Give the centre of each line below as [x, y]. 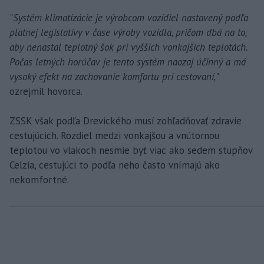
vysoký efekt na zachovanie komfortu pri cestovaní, [113, 77]
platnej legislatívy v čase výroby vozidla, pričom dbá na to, [128, 33]
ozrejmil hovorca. [46, 92]
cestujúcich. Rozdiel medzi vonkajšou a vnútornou [114, 136]
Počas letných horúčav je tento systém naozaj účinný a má [128, 62]
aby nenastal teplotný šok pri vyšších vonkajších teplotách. [128, 47]
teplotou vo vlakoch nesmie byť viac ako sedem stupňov [131, 151]
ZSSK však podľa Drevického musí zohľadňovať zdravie [126, 121]
